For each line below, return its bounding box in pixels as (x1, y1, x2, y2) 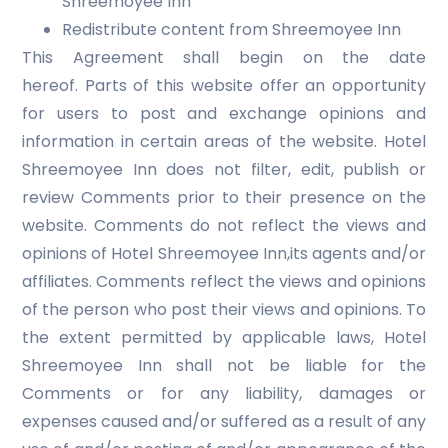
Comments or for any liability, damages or (22, 382, 426, 405)
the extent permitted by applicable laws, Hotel (22, 326, 426, 349)
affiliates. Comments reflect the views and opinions (22, 270, 426, 293)
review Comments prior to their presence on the (22, 186, 426, 209)
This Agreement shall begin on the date (22, 46, 426, 69)
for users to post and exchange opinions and (22, 102, 426, 125)
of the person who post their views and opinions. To (22, 298, 426, 321)
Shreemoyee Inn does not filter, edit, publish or (22, 158, 426, 181)
